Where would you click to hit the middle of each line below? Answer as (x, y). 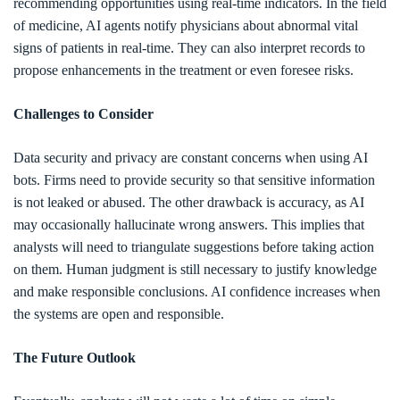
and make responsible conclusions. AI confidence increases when (197, 292)
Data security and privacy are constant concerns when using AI (191, 158)
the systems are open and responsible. (119, 314)
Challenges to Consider (83, 114)
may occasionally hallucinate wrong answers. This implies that (189, 225)
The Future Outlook (75, 358)
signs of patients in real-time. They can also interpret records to (189, 48)
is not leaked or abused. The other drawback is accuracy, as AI (189, 202)
